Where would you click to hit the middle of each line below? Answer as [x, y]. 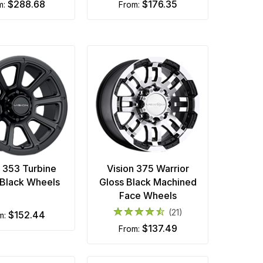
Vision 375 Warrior [148, 168]
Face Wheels [148, 195]
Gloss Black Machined [148, 182]
